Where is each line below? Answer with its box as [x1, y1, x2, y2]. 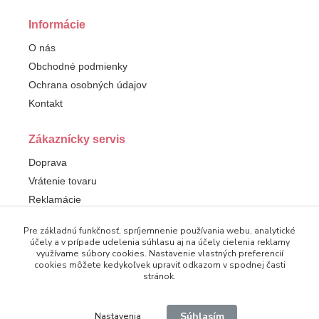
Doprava [28, 157, 67, 169]
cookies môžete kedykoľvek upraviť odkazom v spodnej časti [33, 259, 286, 271]
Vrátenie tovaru [28, 175, 97, 187]
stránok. [143, 271, 176, 282]
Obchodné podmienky [28, 61, 127, 73]
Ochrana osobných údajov [28, 79, 147, 91]
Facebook [28, 253, 73, 265]
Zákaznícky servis [28, 133, 125, 146]
